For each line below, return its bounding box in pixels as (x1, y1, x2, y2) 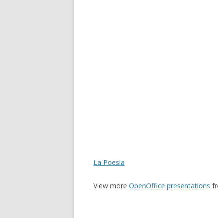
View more (93, 181, 129, 190)
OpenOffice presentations (129, 181, 210, 190)
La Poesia (93, 158, 125, 167)
